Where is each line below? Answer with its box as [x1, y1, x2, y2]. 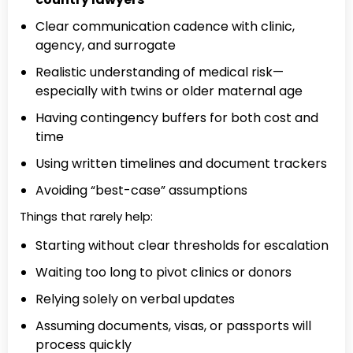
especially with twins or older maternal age [35, 81, 303, 100]
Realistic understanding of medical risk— [35, 62, 284, 81]
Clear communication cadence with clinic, [35, 17, 295, 35]
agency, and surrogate [35, 35, 176, 54]
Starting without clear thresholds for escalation [35, 236, 329, 255]
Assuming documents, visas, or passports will [35, 317, 311, 336]
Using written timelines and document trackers [35, 154, 327, 173]
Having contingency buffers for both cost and [35, 108, 318, 127]
